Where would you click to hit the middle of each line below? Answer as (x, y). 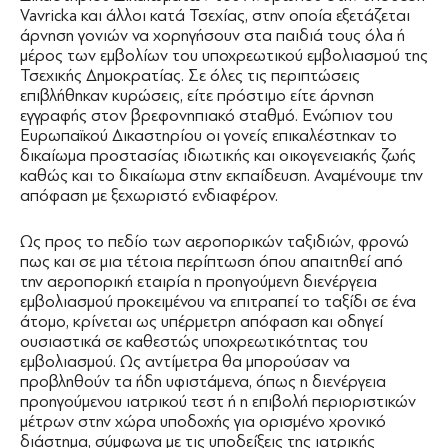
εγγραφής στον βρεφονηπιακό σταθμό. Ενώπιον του (206, 115)
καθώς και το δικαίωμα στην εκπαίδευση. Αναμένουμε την (221, 175)
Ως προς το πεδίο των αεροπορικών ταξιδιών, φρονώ (214, 241)
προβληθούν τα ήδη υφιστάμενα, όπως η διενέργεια (203, 381)
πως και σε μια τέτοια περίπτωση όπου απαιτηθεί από (211, 261)
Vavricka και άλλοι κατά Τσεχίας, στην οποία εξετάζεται (215, 15)
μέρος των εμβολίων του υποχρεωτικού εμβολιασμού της (224, 55)
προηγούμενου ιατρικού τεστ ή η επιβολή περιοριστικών (218, 401)
